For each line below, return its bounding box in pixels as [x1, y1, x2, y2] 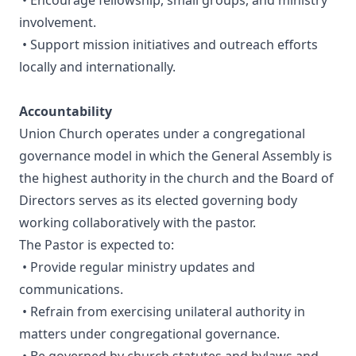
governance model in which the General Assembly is [19, 147, 332, 165]
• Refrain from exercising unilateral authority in [19, 303, 305, 321]
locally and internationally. [19, 58, 176, 76]
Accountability [19, 103, 112, 121]
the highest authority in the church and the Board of [19, 169, 334, 188]
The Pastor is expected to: [19, 236, 174, 254]
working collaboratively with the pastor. [19, 214, 256, 232]
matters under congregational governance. [19, 325, 280, 343]
